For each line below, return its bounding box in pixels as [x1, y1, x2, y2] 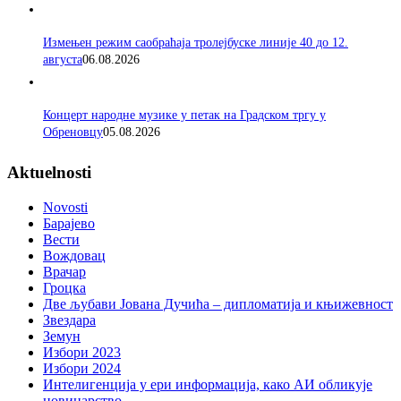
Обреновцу [43, 124, 103, 140]
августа [43, 52, 82, 67]
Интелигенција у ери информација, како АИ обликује [43, 376, 372, 392]
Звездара [43, 311, 96, 328]
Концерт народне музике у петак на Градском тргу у [43, 107, 326, 123]
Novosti [43, 199, 88, 215]
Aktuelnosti [7, 162, 91, 182]
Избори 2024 [43, 360, 121, 376]
